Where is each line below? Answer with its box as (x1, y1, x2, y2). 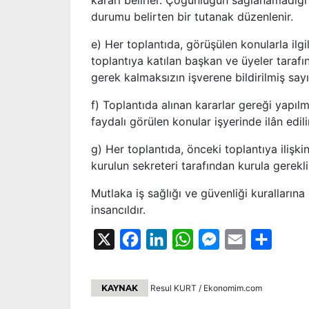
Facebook (141, 232, 192, 247)
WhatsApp (193, 232, 247, 247)
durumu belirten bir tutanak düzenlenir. (91, 10, 293, 24)
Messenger (219, 232, 276, 247)
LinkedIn (167, 232, 210, 247)
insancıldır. (91, 203, 146, 217)
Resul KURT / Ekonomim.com (148, 283, 262, 294)
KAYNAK (101, 283, 138, 294)
